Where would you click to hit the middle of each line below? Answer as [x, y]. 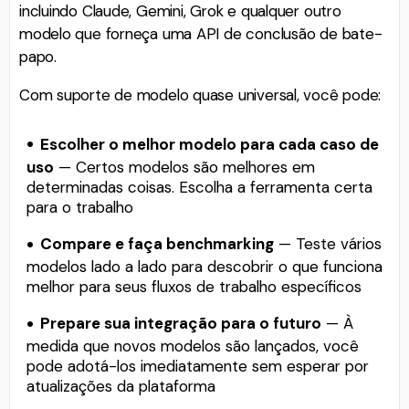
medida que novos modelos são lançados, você [193, 346]
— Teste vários [328, 244]
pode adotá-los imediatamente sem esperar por [198, 367]
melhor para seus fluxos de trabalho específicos [194, 287]
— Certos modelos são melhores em [184, 167]
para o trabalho [80, 207]
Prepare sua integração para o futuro [181, 324]
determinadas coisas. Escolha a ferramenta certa [199, 187]
